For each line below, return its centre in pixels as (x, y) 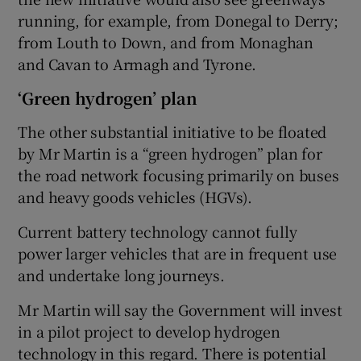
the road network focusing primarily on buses (178, 174)
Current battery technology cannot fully (158, 231)
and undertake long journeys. (121, 274)
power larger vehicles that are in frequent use (178, 253)
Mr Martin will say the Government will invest (180, 309)
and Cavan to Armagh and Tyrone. (137, 63)
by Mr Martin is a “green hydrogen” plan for (170, 153)
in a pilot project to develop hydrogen (149, 331)
